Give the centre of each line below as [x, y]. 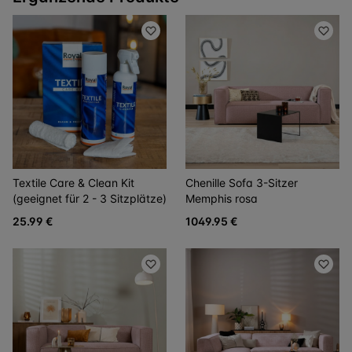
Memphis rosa [222, 199]
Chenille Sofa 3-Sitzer [242, 183]
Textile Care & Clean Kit [73, 183]
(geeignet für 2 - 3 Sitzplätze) [90, 199]
